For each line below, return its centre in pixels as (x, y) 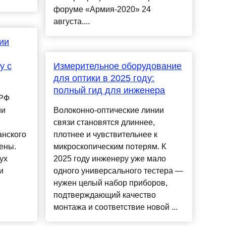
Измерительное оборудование (118, 66)
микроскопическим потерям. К (110, 147)
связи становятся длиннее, (104, 123)
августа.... (72, 22)
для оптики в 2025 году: (104, 78)
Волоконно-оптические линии (109, 110)
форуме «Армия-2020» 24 (102, 10)
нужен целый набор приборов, (111, 183)
